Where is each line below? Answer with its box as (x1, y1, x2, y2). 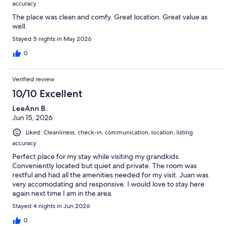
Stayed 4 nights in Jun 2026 (12, 201, 90, 210)
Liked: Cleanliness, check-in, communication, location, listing (26, 128, 193, 136)
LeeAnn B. (12, 103, 47, 113)
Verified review (12, 75, 55, 83)
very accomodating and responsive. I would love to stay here (12, 179, 204, 189)
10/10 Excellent (12, 87, 82, 100)
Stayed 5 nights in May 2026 (12, 34, 91, 43)
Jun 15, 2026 (12, 112, 53, 122)
